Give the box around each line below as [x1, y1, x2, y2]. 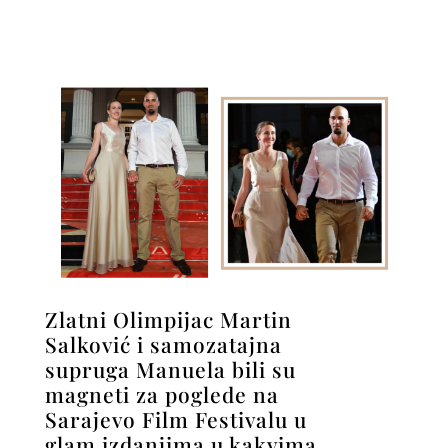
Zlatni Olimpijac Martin [44, 304, 292, 333]
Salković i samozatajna [44, 329, 282, 358]
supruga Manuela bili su [44, 354, 296, 383]
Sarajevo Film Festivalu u [44, 404, 307, 433]
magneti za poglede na [44, 379, 279, 408]
